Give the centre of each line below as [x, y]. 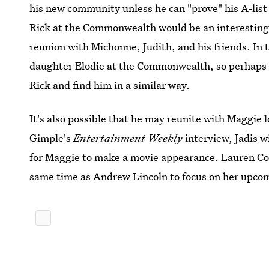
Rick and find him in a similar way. [110, 85]
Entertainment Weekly [128, 138]
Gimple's [52, 138]
